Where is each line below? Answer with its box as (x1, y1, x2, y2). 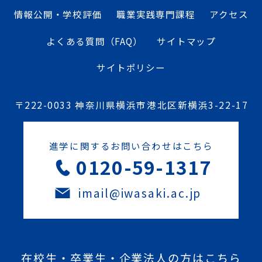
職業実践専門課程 (116, 7, 195, 20)
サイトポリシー (96, 61, 166, 74)
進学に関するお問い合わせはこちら (49, 139, 213, 152)
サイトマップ (157, 34, 216, 47)
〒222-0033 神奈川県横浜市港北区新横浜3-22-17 (14, 98, 249, 112)
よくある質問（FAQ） (46, 34, 143, 47)
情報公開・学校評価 (13, 7, 102, 20)
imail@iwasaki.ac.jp (78, 184, 202, 201)
